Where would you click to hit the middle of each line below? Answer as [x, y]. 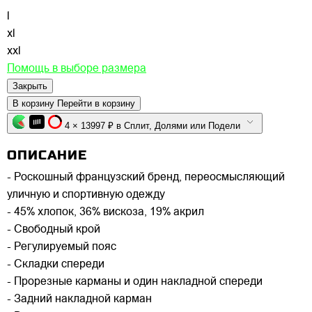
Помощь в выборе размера [77, 69]
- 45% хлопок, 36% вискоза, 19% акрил [106, 212]
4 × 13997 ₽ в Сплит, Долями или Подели [199, 125]
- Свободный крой [54, 229]
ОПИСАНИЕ [47, 155]
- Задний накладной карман [79, 299]
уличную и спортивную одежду [86, 195]
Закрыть [30, 86]
